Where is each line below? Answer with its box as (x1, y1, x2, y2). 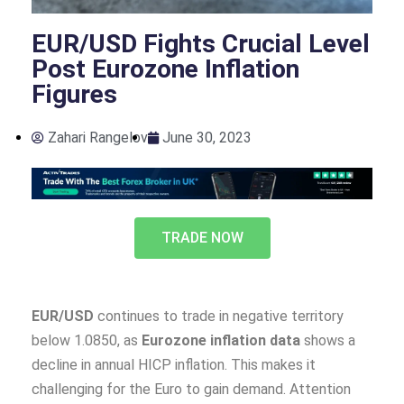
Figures (32, 78, 117, 109)
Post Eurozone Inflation (32, 53, 299, 84)
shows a (300, 331, 355, 349)
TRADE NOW (161, 228, 243, 246)
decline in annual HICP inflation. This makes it (32, 355, 316, 373)
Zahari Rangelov (48, 128, 148, 146)
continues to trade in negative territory (94, 307, 344, 325)
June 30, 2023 (162, 128, 252, 146)
